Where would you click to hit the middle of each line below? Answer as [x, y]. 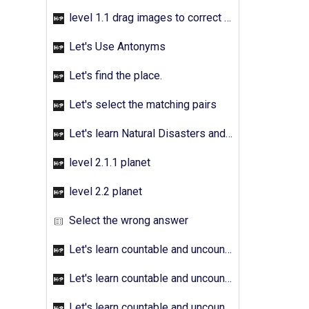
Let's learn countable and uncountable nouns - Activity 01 [146, 249]
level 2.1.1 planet [108, 162]
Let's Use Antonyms [116, 47]
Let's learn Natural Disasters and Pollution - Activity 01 [146, 133]
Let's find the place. [114, 76]
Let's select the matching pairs [141, 104]
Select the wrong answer [127, 220]
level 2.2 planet [104, 191]
